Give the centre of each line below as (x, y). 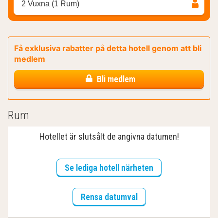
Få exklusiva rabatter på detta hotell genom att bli (108, 48)
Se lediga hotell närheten (109, 168)
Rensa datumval (109, 197)
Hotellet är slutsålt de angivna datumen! (109, 137)
